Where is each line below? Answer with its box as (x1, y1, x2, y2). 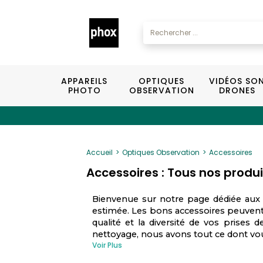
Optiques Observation (122, 147, 200, 157)
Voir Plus (92, 240, 122, 250)
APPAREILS (61, 75, 108, 87)
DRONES (218, 85, 255, 96)
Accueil (86, 147, 113, 157)
